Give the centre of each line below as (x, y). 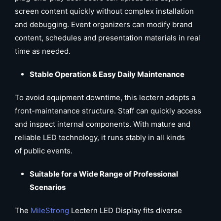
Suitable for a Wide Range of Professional (104, 174)
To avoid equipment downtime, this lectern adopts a (105, 97)
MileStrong (50, 210)
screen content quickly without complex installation (104, 11)
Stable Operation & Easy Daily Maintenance (107, 74)
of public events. (44, 151)
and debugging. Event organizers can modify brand (104, 24)
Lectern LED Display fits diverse (126, 210)
